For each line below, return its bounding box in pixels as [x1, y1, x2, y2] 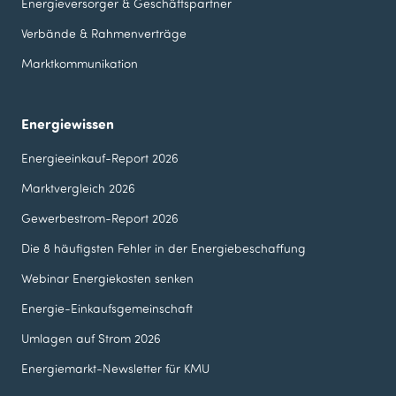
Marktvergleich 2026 [21, 180, 135, 196]
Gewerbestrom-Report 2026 [21, 210, 179, 226]
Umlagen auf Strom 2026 [21, 331, 161, 346]
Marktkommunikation [21, 56, 138, 72]
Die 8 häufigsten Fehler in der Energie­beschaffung [21, 240, 306, 256]
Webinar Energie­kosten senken [21, 270, 194, 286]
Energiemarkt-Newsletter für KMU [21, 361, 209, 377]
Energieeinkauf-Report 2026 [21, 150, 179, 166]
